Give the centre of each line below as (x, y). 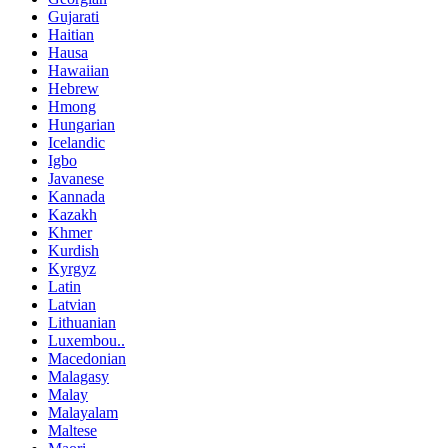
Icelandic (76, 142)
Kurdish (73, 250)
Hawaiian (78, 70)
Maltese (72, 430)
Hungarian (81, 124)
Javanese (76, 178)
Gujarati (73, 16)
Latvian (72, 304)
